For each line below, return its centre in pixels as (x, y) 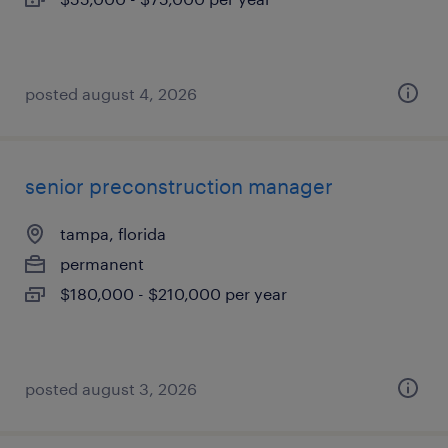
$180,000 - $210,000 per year (173, 293)
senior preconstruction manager (179, 186)
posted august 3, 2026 (111, 388)
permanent (102, 263)
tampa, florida (113, 233)
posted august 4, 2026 (111, 93)
